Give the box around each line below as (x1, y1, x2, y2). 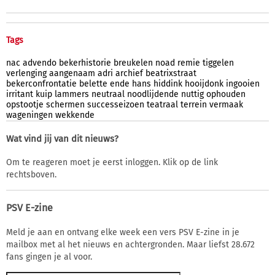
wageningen (6, 109, 53, 120)
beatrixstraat (145, 68, 196, 79)
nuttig (181, 88, 204, 99)
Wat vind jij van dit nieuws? (6, 133, 118, 144)
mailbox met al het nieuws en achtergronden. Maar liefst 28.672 (6, 239, 255, 250)
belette (79, 78, 107, 89)
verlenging (6, 68, 47, 79)
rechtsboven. (6, 169, 56, 180)
